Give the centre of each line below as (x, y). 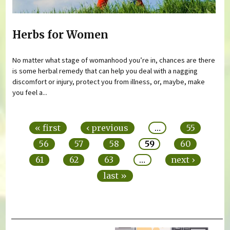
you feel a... (30, 93)
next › (183, 160)
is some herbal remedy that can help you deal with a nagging (105, 71)
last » (115, 176)
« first (48, 128)
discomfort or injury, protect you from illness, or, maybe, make (109, 82)
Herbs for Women (61, 35)
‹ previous (108, 128)
